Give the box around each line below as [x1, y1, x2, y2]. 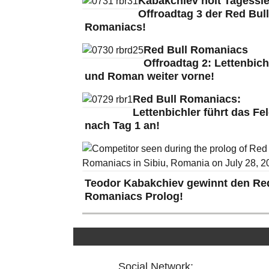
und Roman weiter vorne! [85, 70, 214, 82]
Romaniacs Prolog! [85, 190, 183, 202]
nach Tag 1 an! [85, 119, 160, 131]
